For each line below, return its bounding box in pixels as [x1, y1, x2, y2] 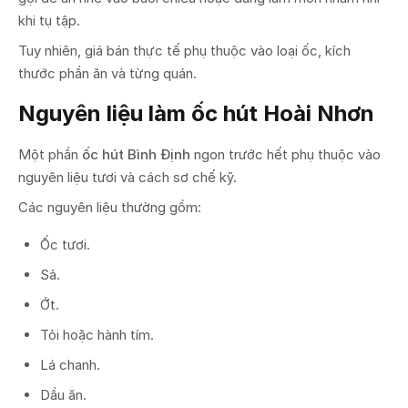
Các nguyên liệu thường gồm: [18, 198, 201, 216]
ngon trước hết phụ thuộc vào [190, 145, 381, 163]
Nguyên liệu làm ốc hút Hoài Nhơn [18, 99, 374, 127]
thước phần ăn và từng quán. [18, 64, 197, 82]
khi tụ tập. [18, 11, 80, 29]
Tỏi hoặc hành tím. [40, 325, 154, 343]
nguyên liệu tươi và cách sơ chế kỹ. [18, 168, 237, 186]
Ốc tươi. [40, 235, 90, 253]
